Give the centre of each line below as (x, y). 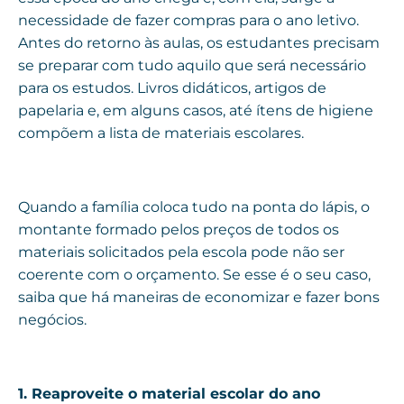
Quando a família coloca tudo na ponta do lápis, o (194, 207)
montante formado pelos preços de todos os (179, 230)
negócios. (54, 320)
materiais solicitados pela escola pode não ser (181, 252)
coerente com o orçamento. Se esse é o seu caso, (194, 275)
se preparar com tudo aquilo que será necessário (192, 66)
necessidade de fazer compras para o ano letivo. (188, 21)
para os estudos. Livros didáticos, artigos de (172, 88)
